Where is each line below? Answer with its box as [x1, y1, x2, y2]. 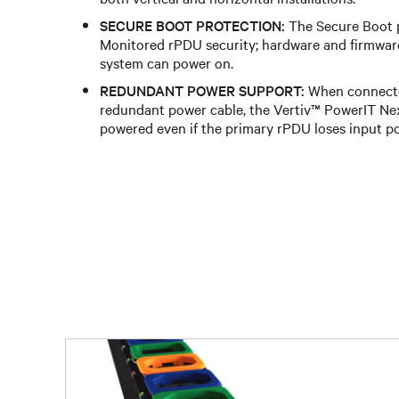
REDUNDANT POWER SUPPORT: [100, 79, 305, 99]
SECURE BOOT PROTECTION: [100, 14, 285, 34]
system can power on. [100, 52, 233, 71]
